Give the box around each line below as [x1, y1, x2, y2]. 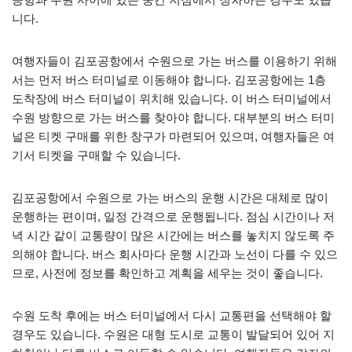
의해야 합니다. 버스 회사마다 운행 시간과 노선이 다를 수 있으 [12, 247, 338, 261]
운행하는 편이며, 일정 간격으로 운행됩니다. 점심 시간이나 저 [12, 209, 335, 223]
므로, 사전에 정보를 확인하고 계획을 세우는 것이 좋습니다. [12, 266, 323, 280]
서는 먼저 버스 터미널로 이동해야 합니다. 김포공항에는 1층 [12, 72, 326, 86]
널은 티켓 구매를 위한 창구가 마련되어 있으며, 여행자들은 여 [12, 129, 335, 143]
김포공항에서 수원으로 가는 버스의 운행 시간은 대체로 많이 [12, 190, 328, 204]
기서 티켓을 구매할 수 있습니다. [12, 148, 181, 162]
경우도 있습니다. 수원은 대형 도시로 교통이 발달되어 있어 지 [12, 327, 335, 341]
